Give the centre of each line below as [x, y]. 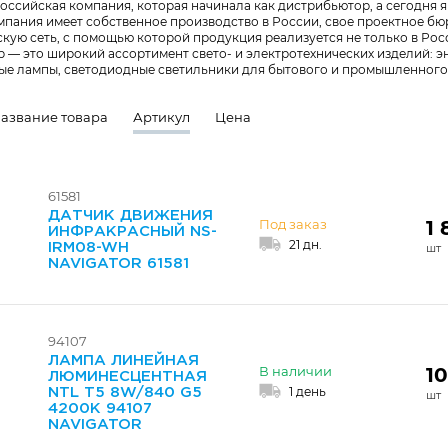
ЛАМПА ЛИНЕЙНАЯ [123, 360]
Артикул [161, 116]
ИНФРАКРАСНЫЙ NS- [132, 231]
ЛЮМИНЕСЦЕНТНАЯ [127, 376]
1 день [307, 391]
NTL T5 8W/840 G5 [125, 392]
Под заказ [293, 224]
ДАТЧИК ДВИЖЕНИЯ [130, 215]
